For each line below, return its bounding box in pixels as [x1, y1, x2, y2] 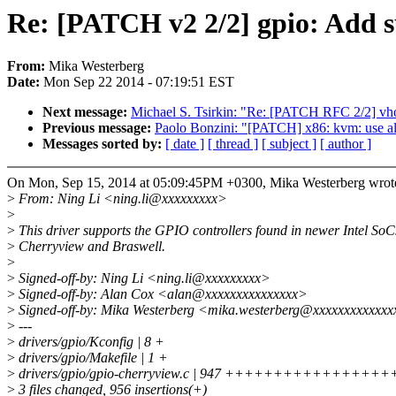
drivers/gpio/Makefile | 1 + [15, 350, 168, 366]
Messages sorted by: [42, 136, 165, 152]
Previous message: [42, 120, 155, 136]
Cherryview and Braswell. [15, 239, 165, 255]
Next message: [42, 104, 131, 120]
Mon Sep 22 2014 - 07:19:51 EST [43, 74, 234, 90]
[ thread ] [208, 136, 258, 152]
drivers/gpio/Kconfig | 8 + [15, 334, 164, 350]
